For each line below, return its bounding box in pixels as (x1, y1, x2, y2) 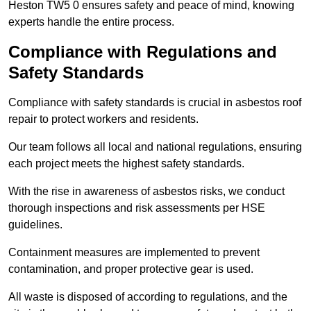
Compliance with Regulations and (8, 42, 277, 61)
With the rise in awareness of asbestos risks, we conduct (8, 185, 285, 197)
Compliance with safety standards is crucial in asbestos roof (8, 96, 301, 108)
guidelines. (8, 218, 62, 230)
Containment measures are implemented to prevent (8, 246, 260, 258)
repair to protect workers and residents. (8, 112, 199, 125)
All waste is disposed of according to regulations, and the (8, 290, 287, 303)
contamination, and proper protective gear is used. (8, 262, 253, 275)
